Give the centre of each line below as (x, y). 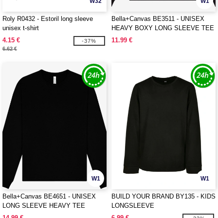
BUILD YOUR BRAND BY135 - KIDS (163, 196)
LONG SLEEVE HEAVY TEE (44, 206)
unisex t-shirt (21, 28)
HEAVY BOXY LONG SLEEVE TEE (163, 28)
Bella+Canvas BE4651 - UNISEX (49, 196)
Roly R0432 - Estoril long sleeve (48, 19)
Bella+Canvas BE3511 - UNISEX (158, 19)
